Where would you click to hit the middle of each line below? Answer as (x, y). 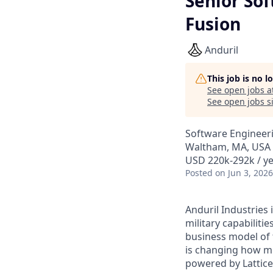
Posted (199, 173)
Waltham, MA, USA (228, 147)
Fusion (213, 24)
